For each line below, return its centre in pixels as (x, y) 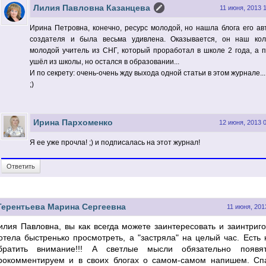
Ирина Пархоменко (73, 122)
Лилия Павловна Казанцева (92, 7)
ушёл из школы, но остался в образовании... (104, 61)
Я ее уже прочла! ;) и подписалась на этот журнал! (115, 142)
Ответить (21, 166)
